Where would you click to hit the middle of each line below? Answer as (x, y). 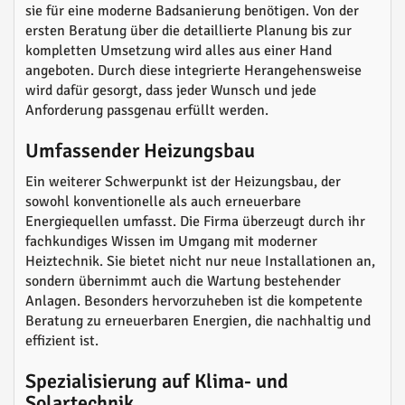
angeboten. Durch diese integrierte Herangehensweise (193, 71)
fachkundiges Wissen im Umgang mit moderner (171, 241)
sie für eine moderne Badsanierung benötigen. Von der (192, 11)
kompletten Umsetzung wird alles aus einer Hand (179, 51)
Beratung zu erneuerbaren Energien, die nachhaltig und (198, 321)
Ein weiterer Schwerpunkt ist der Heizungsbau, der (183, 182)
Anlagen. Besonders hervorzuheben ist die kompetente (194, 301)
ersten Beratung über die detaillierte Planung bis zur (188, 31)
